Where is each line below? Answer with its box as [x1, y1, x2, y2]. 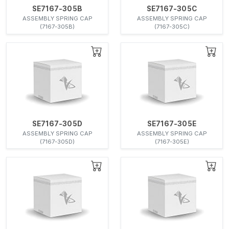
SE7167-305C [146, 5, 197, 13]
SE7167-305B [32, 5, 83, 13]
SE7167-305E [147, 119, 197, 128]
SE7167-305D [32, 119, 83, 128]
